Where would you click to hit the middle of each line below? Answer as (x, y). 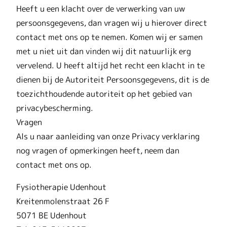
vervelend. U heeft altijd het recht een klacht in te (110, 65)
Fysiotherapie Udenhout (61, 187)
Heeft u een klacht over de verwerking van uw (101, 8)
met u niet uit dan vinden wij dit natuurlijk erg (104, 51)
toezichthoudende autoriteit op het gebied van (104, 93)
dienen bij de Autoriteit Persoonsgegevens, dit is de (113, 79)
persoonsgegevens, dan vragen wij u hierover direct (112, 23)
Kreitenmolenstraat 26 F (63, 201)
